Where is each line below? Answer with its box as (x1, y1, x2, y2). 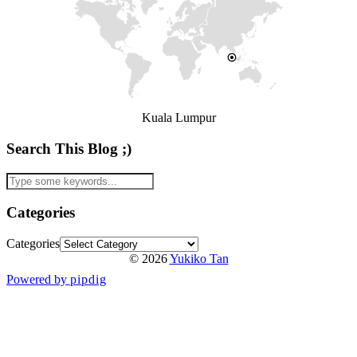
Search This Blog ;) (6, 139, 131, 157)
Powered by (6, 272, 70, 286)
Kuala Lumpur (141, 111, 216, 125)
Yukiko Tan (169, 251, 229, 265)
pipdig (70, 272, 107, 286)
